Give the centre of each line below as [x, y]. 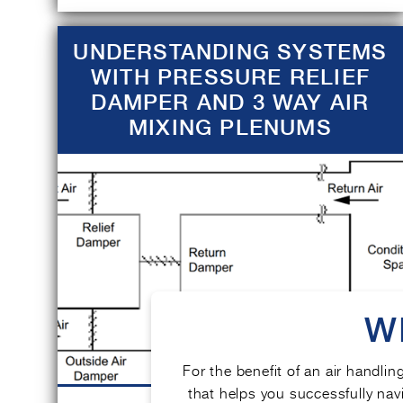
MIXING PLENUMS [230, 127]
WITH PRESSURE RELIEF [230, 77]
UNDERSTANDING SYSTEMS [230, 52]
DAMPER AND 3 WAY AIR [230, 102]
